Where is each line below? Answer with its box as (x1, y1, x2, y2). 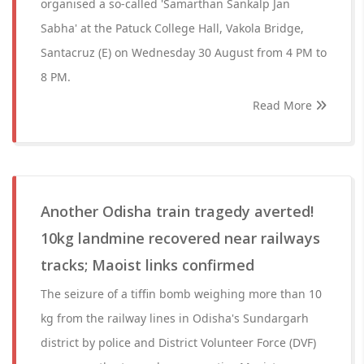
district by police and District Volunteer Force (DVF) (41, 335, 316, 350)
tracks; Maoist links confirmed (41, 255, 254, 275)
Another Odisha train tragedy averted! (41, 201, 314, 221)
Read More (253, 97, 315, 113)
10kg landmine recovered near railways (41, 228, 320, 248)
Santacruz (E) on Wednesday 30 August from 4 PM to (41, 45, 327, 60)
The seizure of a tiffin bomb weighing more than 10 (41, 286, 322, 301)
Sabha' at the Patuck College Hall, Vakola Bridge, (41, 20, 304, 36)
